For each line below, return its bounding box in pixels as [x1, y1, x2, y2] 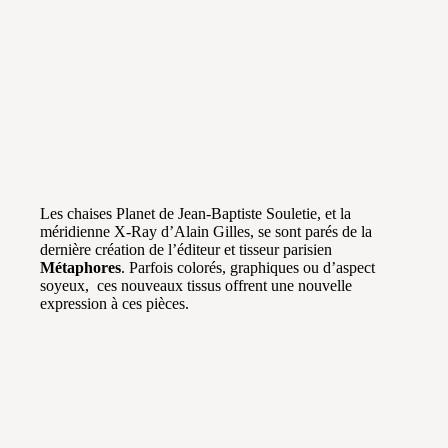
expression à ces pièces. [40, 295, 189, 312]
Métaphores [40, 259, 121, 276]
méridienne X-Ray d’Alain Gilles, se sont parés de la [40, 223, 372, 240]
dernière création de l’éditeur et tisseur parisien [40, 241, 332, 258]
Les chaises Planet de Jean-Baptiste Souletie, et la [40, 205, 351, 222]
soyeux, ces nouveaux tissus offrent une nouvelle [40, 277, 352, 294]
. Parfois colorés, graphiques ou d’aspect [121, 259, 375, 276]
